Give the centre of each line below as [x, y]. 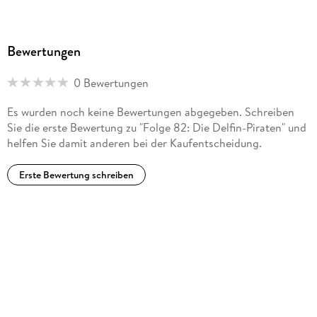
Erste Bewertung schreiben [76, 175]
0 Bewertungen [111, 82]
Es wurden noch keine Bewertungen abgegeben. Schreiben [150, 112]
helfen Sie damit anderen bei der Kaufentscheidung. [134, 143]
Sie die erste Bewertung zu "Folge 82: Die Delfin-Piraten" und [156, 127]
